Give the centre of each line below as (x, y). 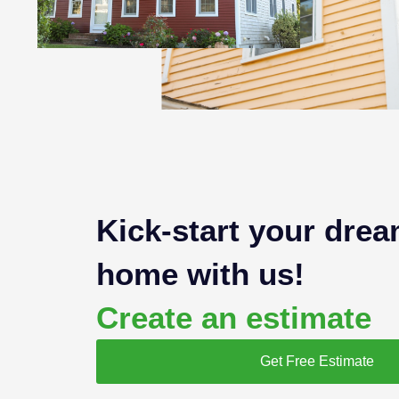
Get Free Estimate (318, 361)
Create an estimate (233, 317)
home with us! (200, 273)
